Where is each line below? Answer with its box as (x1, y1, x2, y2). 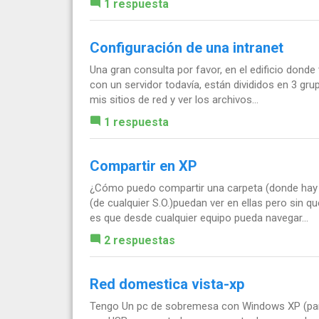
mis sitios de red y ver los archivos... (90, 93, 258, 107)
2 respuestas (104, 234, 175, 248)
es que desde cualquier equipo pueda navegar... (90, 211, 308, 225)
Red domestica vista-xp (90, 276, 244, 293)
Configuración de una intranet (90, 39, 283, 57)
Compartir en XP (90, 157, 197, 175)
